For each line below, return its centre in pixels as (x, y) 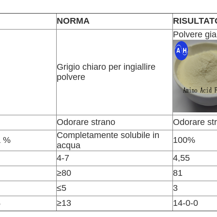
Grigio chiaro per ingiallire (106, 67)
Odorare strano (86, 122)
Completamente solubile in (108, 135)
